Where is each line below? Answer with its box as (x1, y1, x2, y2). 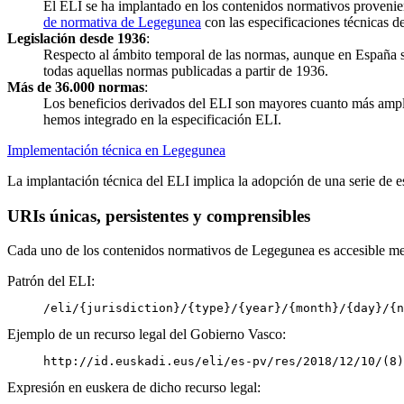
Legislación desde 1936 (7, 30, 146, 46)
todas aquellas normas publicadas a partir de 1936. (43, 62, 328, 78)
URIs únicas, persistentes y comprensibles (7, 206, 310, 225)
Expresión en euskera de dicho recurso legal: (7, 380, 261, 396)
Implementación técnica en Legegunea (7, 142, 225, 158)
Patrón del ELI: (7, 273, 95, 289)
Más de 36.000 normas (7, 78, 144, 95)
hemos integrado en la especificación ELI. (43, 111, 281, 127)
